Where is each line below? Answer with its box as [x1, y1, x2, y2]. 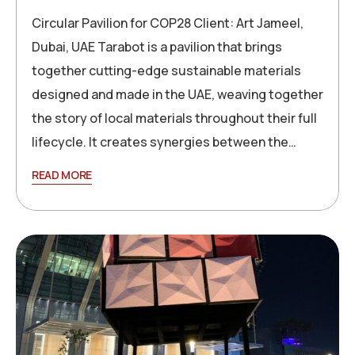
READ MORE [32, 167, 93, 183]
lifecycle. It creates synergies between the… [32, 133, 296, 151]
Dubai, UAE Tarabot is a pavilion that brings [32, 38, 282, 56]
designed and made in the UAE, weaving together [32, 86, 323, 104]
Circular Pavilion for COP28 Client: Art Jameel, [32, 14, 303, 32]
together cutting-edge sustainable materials [32, 62, 301, 80]
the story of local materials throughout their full [32, 109, 317, 128]
